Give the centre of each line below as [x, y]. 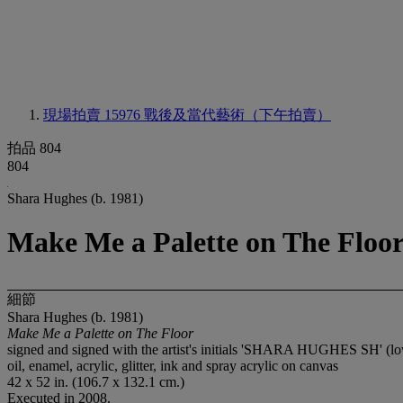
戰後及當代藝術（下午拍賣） [237, 115]
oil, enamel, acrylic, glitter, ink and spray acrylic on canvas [173, 365]
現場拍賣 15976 [94, 115]
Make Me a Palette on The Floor [100, 333]
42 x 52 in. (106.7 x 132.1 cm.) [96, 381]
